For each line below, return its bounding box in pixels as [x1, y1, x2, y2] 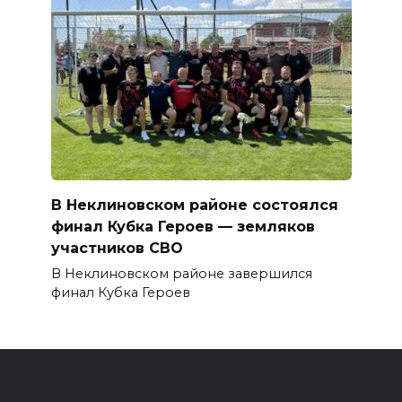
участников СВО [50, 240, 183, 258]
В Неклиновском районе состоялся [50, 197, 338, 214]
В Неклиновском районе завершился [50, 266, 312, 283]
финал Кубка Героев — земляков [50, 218, 315, 236]
